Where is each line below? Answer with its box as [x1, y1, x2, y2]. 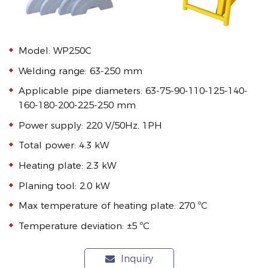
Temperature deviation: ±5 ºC [19, 220, 150, 232]
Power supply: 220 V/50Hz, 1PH [19, 119, 163, 131]
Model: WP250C [19, 45, 92, 57]
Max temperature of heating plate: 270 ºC [19, 200, 208, 212]
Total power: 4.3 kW [19, 139, 109, 151]
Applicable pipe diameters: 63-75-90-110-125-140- [19, 85, 248, 97]
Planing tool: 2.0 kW [19, 179, 110, 191]
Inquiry [117, 253, 153, 265]
